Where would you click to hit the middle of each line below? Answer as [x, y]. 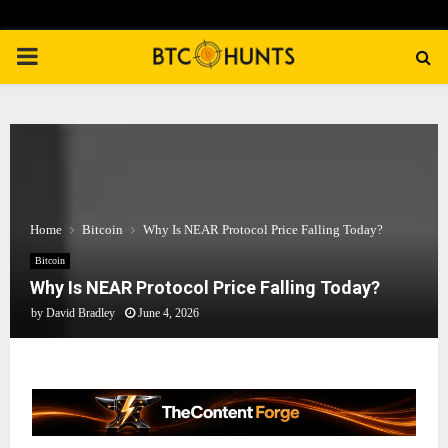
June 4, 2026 [168, 313]
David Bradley [80, 313]
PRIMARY [69, 56]
